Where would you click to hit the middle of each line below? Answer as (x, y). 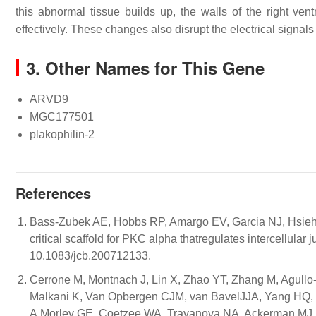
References (53, 193)
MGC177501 (62, 117)
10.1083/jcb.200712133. (90, 256)
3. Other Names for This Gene (145, 68)
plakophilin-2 (62, 134)
